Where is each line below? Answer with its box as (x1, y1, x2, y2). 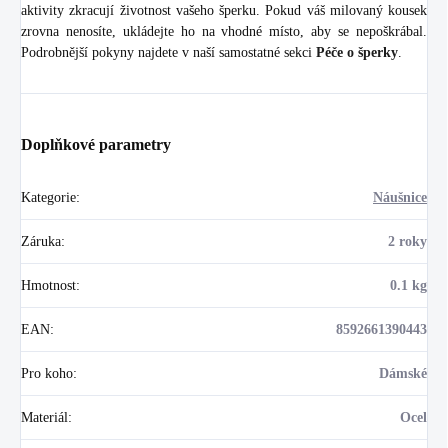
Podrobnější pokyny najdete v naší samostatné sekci (21, 44, 316, 60)
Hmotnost (21, 277, 76, 293)
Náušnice (373, 189, 427, 205)
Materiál (21, 409, 68, 425)
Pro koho (21, 365, 73, 381)
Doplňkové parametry (21, 135, 171, 153)
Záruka (21, 233, 61, 249)
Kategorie (21, 189, 76, 205)
